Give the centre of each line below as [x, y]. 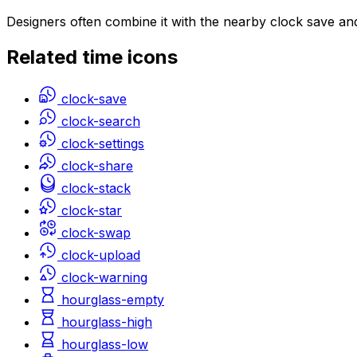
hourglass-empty [113, 300]
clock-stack [96, 188]
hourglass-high [107, 322]
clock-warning [104, 278]
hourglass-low [105, 345]
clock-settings [103, 144]
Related [44, 57]
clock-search [101, 122]
